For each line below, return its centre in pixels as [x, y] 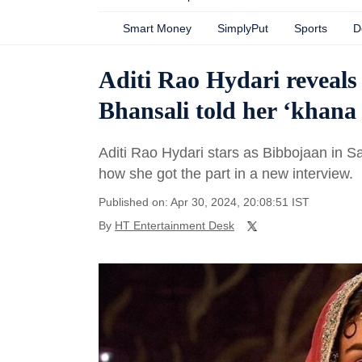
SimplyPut [243, 28]
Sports [311, 28]
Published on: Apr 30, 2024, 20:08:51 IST [204, 202]
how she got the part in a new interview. [226, 174]
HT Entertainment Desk [175, 225]
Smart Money [157, 28]
